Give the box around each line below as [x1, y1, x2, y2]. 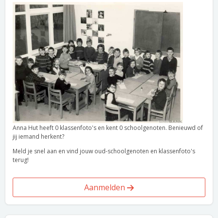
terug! [13, 156, 29, 164]
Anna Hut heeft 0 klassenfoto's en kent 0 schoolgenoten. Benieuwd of [13, 124, 203, 132]
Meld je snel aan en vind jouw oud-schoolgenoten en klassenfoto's [13, 147, 195, 155]
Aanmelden [84, 182, 127, 193]
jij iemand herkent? [13, 132, 64, 141]
